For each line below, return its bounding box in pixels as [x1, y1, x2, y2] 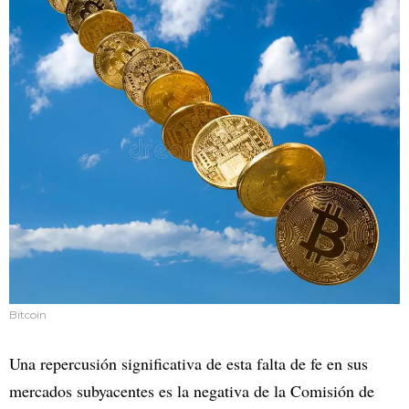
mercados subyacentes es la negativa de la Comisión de [9, 379, 374, 402]
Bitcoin [9, 307, 47, 321]
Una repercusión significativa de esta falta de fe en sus [9, 351, 368, 374]
